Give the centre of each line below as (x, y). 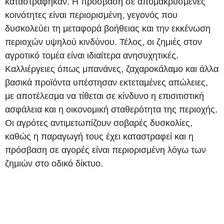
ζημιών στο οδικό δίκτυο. (54, 163)
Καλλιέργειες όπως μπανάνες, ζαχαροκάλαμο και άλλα (112, 69)
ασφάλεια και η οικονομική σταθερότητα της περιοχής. (111, 109)
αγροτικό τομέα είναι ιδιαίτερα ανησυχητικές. (92, 55)
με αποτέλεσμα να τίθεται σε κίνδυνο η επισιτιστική (104, 96)
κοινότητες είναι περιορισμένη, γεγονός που (91, 15)
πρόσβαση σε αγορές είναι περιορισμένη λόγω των (105, 150)
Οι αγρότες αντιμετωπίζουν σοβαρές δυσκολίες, (99, 123)
